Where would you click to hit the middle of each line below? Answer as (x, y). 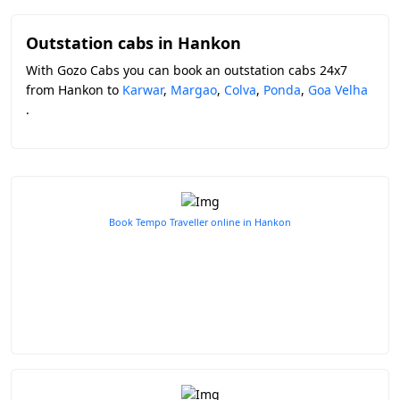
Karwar (143, 90)
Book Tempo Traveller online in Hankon (200, 222)
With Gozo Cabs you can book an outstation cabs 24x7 (187, 70)
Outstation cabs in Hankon (133, 43)
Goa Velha (338, 90)
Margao (194, 90)
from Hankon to (74, 90)
